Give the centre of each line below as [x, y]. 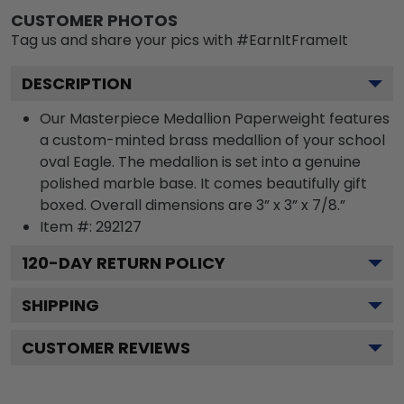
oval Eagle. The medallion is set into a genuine [200, 161]
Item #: [68, 226]
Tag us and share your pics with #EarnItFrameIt [179, 40]
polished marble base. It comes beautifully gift [203, 183]
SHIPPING [60, 305]
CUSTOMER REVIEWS [106, 347]
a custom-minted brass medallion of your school [212, 140]
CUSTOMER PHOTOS [94, 20]
